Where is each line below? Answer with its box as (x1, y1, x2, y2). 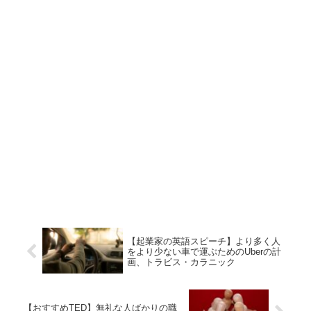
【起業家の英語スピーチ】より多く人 (126, 235, 280, 246)
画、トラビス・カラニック (126, 256, 235, 267)
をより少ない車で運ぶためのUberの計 (126, 246, 281, 257)
